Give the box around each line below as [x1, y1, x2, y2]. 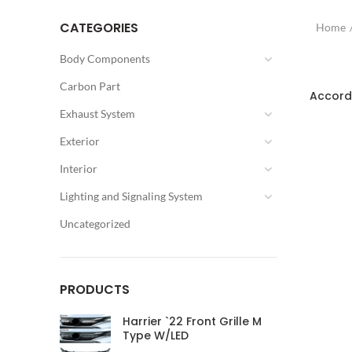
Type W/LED [123, 328, 189, 343]
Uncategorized [60, 217, 130, 230]
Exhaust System [60, 107, 135, 120]
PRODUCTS [60, 280, 130, 299]
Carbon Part [60, 79, 120, 93]
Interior [60, 162, 97, 175]
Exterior [60, 134, 100, 148]
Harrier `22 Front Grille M [123, 313, 262, 329]
